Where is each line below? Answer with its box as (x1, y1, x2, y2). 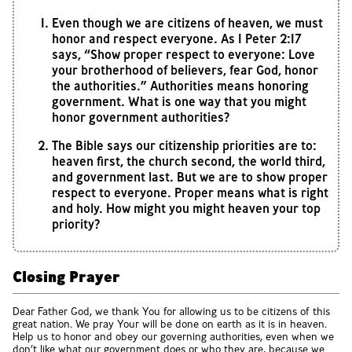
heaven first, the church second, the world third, (52, 153, 325, 170)
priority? (52, 216, 100, 233)
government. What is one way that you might (52, 93, 306, 110)
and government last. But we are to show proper (52, 169, 328, 185)
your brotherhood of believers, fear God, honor (52, 62, 318, 79)
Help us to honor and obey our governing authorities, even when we (13, 329, 334, 343)
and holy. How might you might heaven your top (52, 200, 321, 217)
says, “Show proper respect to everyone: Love (52, 46, 315, 63)
